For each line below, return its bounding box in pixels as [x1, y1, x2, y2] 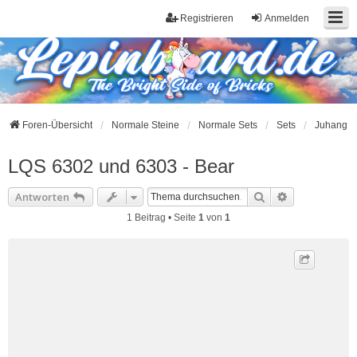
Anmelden [265, 13, 309, 24]
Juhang [315, 120, 347, 131]
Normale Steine [112, 120, 179, 131]
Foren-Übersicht [22, 120, 92, 131]
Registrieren [180, 13, 233, 24]
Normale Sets [198, 120, 257, 131]
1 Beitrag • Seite [127, 212, 198, 223]
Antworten [15, 190, 69, 204]
